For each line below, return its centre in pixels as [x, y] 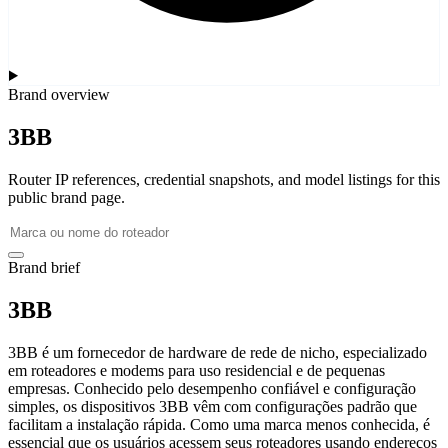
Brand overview [59, 94]
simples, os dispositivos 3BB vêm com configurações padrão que [212, 406]
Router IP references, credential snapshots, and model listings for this [224, 179]
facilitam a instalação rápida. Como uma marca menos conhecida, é [219, 424]
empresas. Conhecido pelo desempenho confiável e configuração [212, 388]
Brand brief [44, 267]
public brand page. [66, 197]
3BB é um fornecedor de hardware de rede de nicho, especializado [217, 352]
